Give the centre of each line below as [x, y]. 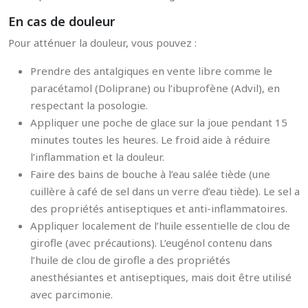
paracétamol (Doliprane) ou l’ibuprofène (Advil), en [155, 88]
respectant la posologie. [89, 105]
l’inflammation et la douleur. [97, 157]
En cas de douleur [62, 21]
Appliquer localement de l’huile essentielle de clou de [160, 225]
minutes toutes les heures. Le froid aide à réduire [150, 140]
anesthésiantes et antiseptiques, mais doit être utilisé [161, 277]
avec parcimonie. [71, 294]
